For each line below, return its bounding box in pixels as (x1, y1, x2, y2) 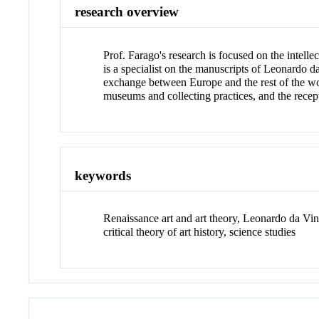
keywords (75, 167, 132, 183)
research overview (75, 4, 179, 20)
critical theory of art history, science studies (103, 226, 296, 239)
